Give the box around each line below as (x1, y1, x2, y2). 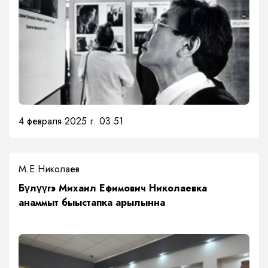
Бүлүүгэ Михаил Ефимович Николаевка (19, 181, 207, 196)
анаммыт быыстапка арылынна (19, 196, 165, 210)
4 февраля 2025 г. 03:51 (19, 114, 123, 129)
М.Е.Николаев (19, 162, 80, 176)
